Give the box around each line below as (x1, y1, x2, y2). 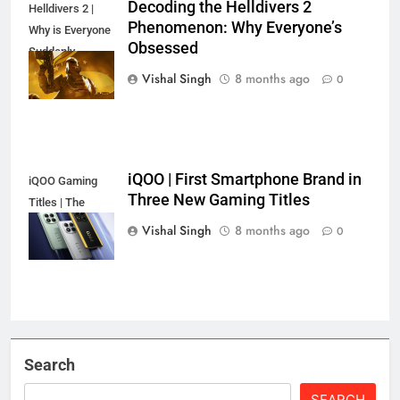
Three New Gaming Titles (128, 191, 310, 210)
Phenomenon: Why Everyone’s (128, 19, 342, 37)
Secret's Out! (29, 217, 93, 231)
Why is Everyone (29, 23, 111, 37)
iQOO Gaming (29, 174, 97, 188)
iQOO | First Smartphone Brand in (128, 171, 362, 189)
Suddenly (29, 45, 75, 59)
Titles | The (29, 196, 85, 210)
